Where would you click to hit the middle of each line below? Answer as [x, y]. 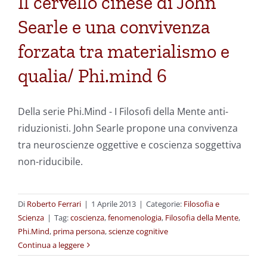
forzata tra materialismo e [124, 52]
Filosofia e [201, 204]
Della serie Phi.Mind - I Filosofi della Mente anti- [123, 112]
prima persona [79, 232]
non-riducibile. [50, 162]
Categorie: [165, 204]
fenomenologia [135, 218]
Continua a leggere [51, 245]
